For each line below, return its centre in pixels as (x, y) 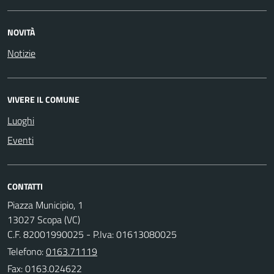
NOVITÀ (21, 32)
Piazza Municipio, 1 (45, 205)
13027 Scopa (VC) (44, 219)
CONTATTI (25, 186)
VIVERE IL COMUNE (43, 99)
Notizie (21, 53)
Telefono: (27, 251)
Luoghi (21, 120)
